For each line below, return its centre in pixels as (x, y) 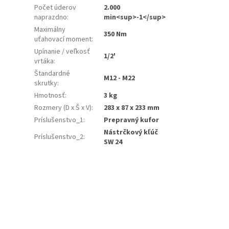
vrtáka (44, 61)
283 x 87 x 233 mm (132, 108)
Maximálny (50, 29)
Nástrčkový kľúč (131, 132)
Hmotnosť (50, 95)
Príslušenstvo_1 (59, 120)
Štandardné (52, 73)
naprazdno (51, 17)
